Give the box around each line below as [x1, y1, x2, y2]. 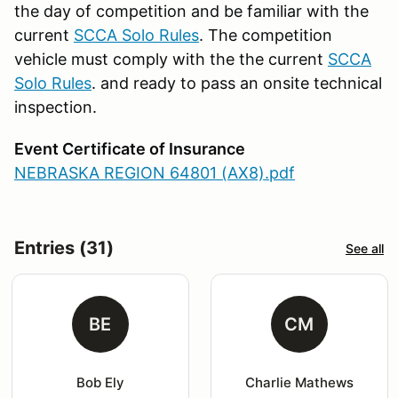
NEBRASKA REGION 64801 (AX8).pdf [14, 163, 295, 183]
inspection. [14, 98, 97, 117]
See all [346, 240, 384, 256]
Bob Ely [76, 374, 124, 392]
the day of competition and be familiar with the [14, 2, 369, 21]
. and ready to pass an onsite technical [92, 74, 382, 93]
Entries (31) [14, 237, 114, 259]
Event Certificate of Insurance [14, 139, 245, 159]
